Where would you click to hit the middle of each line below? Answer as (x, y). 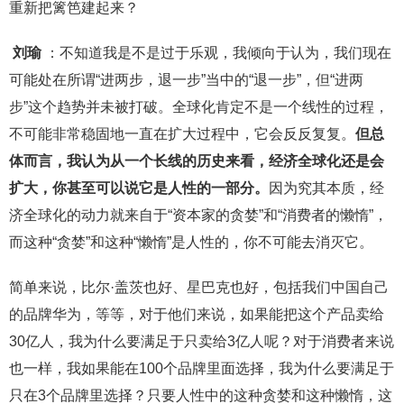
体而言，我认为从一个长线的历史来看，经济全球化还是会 (197, 161)
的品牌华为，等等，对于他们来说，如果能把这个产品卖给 (197, 315)
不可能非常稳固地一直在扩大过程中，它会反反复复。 (182, 134)
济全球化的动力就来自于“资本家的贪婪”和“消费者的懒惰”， (198, 216)
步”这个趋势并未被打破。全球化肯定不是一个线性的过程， (199, 107)
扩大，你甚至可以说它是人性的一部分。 (139, 188)
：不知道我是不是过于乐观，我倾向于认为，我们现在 (218, 53)
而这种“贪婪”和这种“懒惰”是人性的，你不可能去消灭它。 (191, 243)
